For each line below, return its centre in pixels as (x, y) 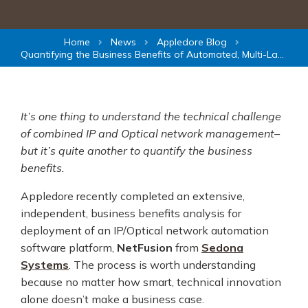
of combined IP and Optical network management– (150, 133)
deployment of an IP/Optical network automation (145, 230)
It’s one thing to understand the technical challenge (151, 116)
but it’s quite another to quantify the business (136, 150)
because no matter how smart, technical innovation (151, 282)
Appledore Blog (191, 42)
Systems (45, 264)
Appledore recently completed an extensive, (133, 196)
